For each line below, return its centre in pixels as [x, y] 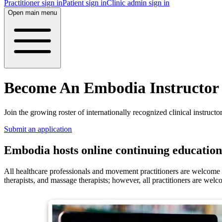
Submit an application [38, 129]
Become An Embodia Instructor [111, 88]
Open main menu [32, 13]
